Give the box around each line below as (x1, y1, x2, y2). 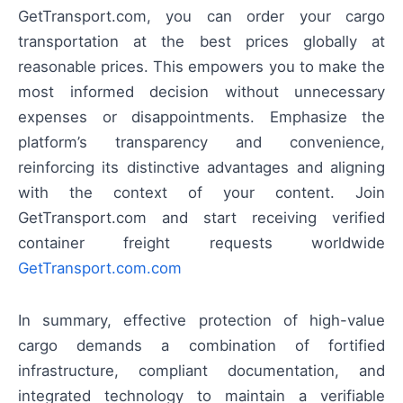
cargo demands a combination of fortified (18, 336, 385, 355)
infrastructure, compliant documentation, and (18, 362, 385, 381)
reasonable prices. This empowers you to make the (18, 58, 385, 76)
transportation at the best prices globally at (18, 32, 385, 51)
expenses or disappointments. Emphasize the (18, 108, 385, 127)
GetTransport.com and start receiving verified (18, 209, 385, 228)
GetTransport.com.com (18, 259, 182, 278)
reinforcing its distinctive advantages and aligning (18, 158, 385, 177)
